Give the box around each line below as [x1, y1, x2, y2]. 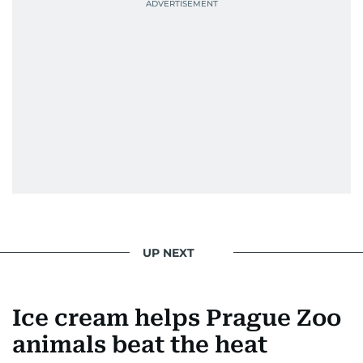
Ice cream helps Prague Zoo [12, 305, 341, 332]
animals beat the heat [12, 331, 267, 359]
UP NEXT [143, 245, 194, 260]
